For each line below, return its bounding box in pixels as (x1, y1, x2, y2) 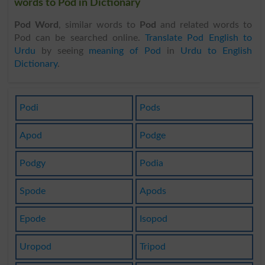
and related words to (156, 20, 252, 30)
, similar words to (58, 20, 140, 30)
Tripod (139, 242, 166, 252)
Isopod (139, 214, 167, 224)
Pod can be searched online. (14, 33, 146, 43)
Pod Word (14, 20, 59, 30)
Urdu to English (180, 46, 252, 56)
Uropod (19, 242, 51, 252)
